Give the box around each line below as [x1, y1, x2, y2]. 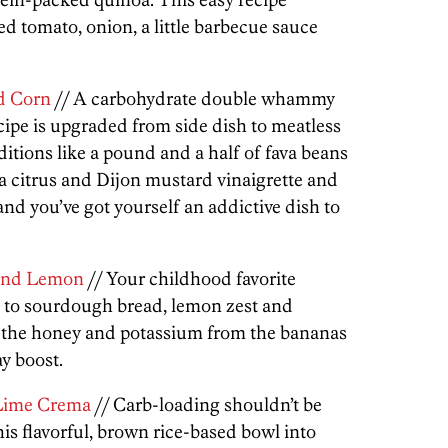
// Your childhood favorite [84, 266, 296, 290]
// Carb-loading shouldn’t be [91, 392, 322, 416]
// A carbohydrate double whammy [51, 86, 335, 110]
